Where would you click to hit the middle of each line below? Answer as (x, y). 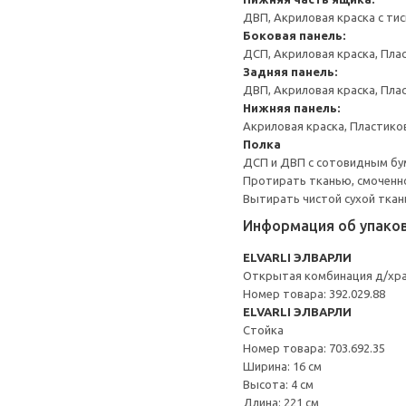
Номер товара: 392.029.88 (314, 294)
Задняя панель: (290, 72)
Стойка (263, 330)
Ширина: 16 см (282, 366)
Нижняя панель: (291, 108)
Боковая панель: (294, 35)
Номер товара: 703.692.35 (314, 348)
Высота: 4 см (278, 384)
